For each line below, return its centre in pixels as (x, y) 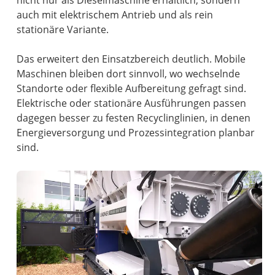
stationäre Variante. (63, 30)
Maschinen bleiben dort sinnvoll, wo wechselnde (129, 74)
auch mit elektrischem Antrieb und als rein (115, 15)
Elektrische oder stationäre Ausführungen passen (132, 103)
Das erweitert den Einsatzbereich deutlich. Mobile (131, 59)
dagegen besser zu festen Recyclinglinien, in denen (134, 118)
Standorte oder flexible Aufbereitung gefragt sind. (132, 89)
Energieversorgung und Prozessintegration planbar (136, 133)
